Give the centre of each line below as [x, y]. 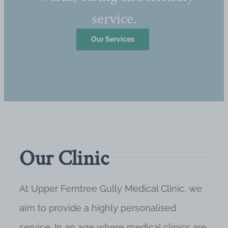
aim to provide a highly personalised [98, 208]
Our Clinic [64, 159]
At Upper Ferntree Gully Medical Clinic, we [111, 189]
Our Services [113, 39]
